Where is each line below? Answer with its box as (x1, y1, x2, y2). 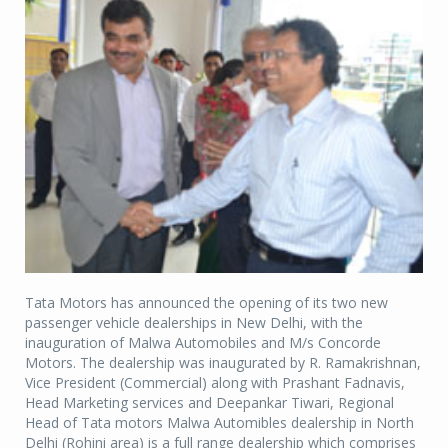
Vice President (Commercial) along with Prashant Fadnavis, (25, 373, 405, 393)
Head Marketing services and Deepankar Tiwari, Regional (25, 393, 394, 413)
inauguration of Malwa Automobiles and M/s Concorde (25, 333, 381, 353)
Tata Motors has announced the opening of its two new (25, 293, 388, 313)
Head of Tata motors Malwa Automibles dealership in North (25, 413, 414, 433)
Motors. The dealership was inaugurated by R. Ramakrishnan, (25, 353, 421, 373)
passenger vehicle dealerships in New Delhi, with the (25, 313, 363, 333)
